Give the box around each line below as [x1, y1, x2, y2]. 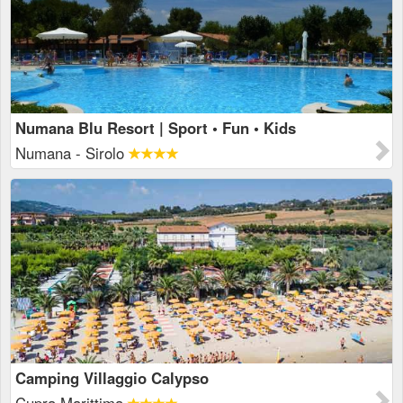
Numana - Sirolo [15, 142, 129, 164]
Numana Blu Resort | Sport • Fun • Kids [15, 117, 296, 139]
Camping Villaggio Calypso [15, 367, 209, 389]
